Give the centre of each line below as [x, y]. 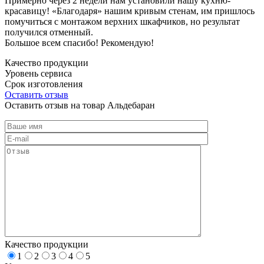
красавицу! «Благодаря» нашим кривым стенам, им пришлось [130, 11]
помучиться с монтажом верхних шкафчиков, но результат [122, 21]
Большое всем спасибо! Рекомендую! [79, 42]
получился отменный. [49, 32]
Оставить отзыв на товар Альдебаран [80, 105]
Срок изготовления [44, 84]
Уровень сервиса [38, 73]
